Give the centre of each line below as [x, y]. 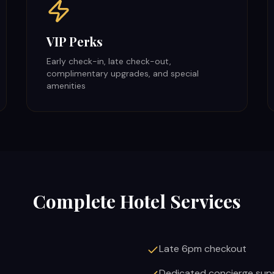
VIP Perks [74, 41]
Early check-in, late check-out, [109, 61]
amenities [66, 86]
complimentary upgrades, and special [122, 73]
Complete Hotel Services [137, 201]
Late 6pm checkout [203, 249]
